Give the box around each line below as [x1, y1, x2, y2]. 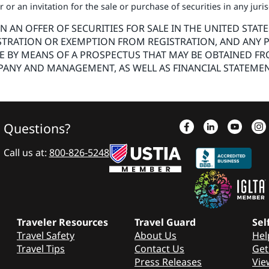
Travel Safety [17, 228, 74, 242]
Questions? [3, 119, 70, 137]
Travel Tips [17, 241, 65, 255]
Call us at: [3, 145, 49, 159]
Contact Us [134, 241, 184, 255]
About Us [134, 228, 177, 242]
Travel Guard [134, 215, 196, 229]
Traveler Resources [17, 215, 108, 229]
